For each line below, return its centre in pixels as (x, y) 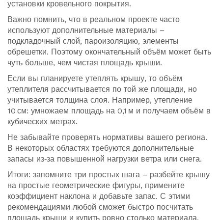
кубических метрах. (42, 122)
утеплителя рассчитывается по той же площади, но (102, 89)
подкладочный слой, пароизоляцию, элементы (93, 41)
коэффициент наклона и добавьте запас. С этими (99, 196)
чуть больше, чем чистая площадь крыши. (85, 63)
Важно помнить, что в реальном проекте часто (94, 19)
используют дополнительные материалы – (86, 30)
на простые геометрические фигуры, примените (96, 185)
